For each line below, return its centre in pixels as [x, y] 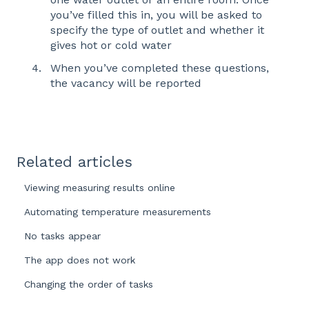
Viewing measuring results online [100, 187]
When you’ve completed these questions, [160, 68]
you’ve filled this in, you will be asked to [156, 14]
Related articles [74, 161]
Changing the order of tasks [89, 284]
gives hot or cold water [111, 45]
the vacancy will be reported [126, 83]
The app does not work [80, 260]
